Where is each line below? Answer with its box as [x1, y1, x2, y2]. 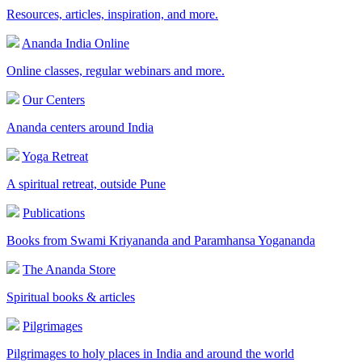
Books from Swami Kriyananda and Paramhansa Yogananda [6, 234, 315, 248]
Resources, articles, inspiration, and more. [6, 7, 218, 22]
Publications [23, 206, 85, 221]
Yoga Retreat [22, 149, 88, 164]
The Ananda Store [23, 263, 116, 277]
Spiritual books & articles [6, 290, 135, 305]
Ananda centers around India [6, 120, 154, 135]
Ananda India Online [22, 36, 129, 51]
